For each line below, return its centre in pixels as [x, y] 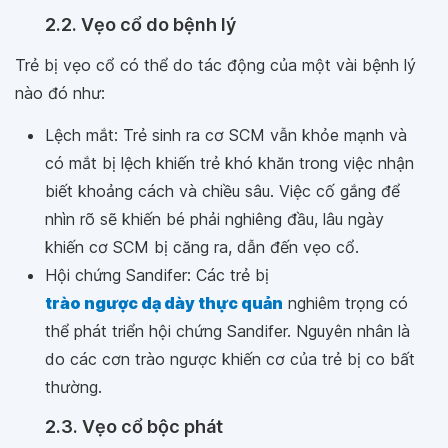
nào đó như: [60, 93]
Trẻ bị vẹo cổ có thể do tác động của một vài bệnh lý [215, 65]
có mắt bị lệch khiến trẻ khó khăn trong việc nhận [229, 163]
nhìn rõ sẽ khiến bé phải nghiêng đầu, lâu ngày [214, 219]
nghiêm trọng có [345, 303]
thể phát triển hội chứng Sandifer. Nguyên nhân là [227, 331]
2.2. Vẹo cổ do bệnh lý [140, 24]
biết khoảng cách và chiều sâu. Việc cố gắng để [222, 191]
